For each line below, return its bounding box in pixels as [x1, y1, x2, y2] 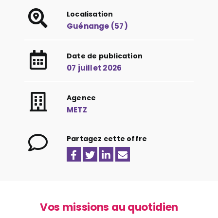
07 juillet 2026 [67, 63, 122, 73]
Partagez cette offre [67, 134, 147, 144]
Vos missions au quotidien [40, 200, 178, 215]
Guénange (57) [67, 21, 128, 31]
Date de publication [67, 51, 143, 61]
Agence [67, 93, 96, 103]
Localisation [67, 9, 113, 19]
